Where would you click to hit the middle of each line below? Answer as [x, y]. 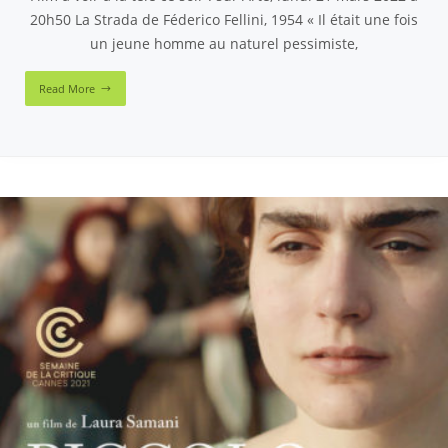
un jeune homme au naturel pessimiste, [224, 43]
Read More [67, 88]
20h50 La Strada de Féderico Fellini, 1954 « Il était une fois [224, 19]
